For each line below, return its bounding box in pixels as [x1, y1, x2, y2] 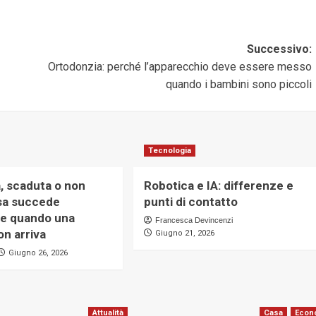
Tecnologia [147, 146, 191, 156]
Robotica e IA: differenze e [143, 178, 293, 193]
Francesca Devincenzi [154, 216, 233, 225]
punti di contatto [143, 195, 238, 209]
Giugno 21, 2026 [154, 229, 214, 238]
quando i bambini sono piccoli [165, 78, 312, 92]
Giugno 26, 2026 [8, 248, 68, 258]
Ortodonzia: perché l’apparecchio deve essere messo [47, 60, 312, 74]
